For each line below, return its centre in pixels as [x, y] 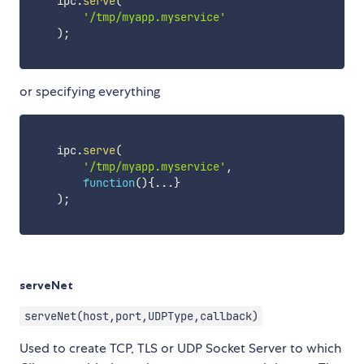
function [108, 183]
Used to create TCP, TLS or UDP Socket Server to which [180, 349]
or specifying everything [90, 92]
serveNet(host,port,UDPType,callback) [141, 316]
